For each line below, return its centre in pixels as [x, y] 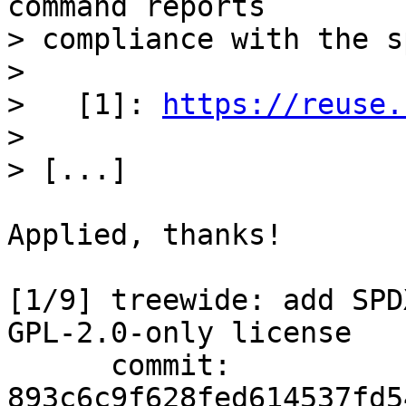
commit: [59, 365]
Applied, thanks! [145, 235]
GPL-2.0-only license [179, 333]
